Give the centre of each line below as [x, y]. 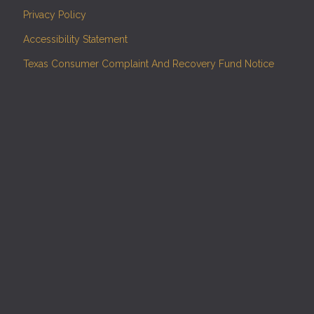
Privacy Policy [55, 14]
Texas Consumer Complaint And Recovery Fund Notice [149, 63]
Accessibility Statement [76, 39]
